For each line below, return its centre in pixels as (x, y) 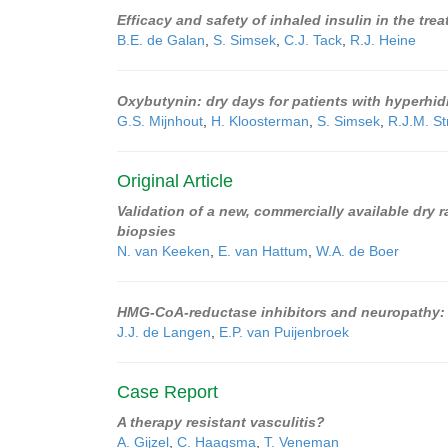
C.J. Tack (313, 40)
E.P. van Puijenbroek (284, 332)
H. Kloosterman (260, 121)
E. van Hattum (263, 251)
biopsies (146, 231)
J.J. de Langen (164, 332)
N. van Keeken (163, 251)
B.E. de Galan (161, 40)
